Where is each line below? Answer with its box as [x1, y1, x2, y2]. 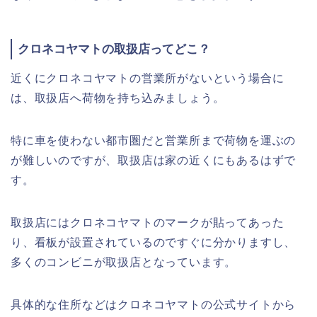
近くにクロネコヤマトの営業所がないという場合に [11, 71, 284, 84]
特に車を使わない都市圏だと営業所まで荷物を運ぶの [11, 134, 296, 146]
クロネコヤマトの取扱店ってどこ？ [18, 42, 210, 57]
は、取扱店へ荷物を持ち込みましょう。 [11, 91, 225, 104]
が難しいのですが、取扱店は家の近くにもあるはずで [11, 154, 296, 166]
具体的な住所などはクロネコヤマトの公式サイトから [11, 298, 296, 311]
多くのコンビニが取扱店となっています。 [11, 255, 237, 268]
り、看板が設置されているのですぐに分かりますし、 [11, 236, 296, 248]
